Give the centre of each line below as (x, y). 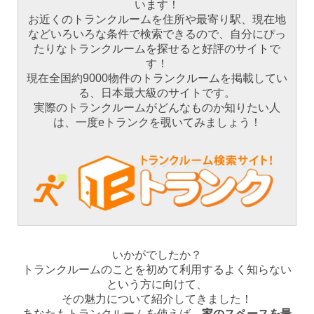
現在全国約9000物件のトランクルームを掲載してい (157, 78)
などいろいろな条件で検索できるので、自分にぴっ (157, 34)
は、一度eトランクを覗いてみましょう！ (157, 122)
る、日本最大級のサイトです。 (157, 93)
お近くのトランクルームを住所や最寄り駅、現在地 (157, 19)
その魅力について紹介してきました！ (157, 299)
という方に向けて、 (157, 285)
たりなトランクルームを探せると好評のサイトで (157, 48)
